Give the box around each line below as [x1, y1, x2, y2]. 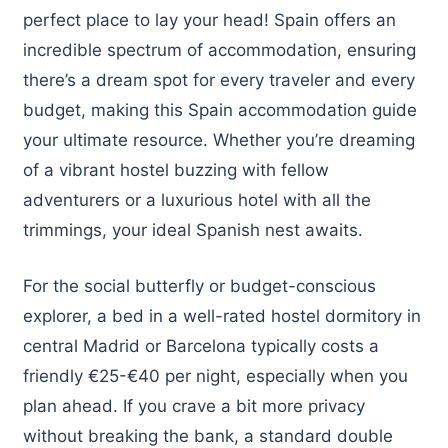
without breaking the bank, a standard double [23, 425, 393, 446]
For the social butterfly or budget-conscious [23, 275, 376, 296]
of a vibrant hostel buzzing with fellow [23, 160, 329, 181]
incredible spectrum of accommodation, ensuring [23, 40, 416, 61]
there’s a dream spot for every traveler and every [23, 70, 415, 91]
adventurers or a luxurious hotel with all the [23, 190, 371, 211]
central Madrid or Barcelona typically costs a [23, 335, 379, 356]
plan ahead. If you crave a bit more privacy [23, 395, 365, 416]
